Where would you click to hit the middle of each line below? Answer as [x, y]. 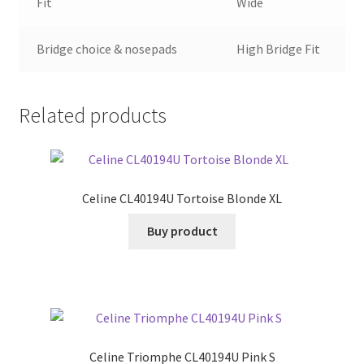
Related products [92, 116]
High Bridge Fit [279, 48]
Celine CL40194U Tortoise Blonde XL [182, 198]
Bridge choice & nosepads [107, 48]
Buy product [182, 231]
